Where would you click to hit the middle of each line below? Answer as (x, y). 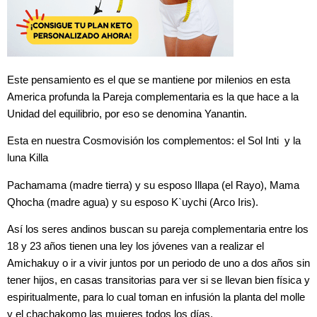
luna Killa (28, 158)
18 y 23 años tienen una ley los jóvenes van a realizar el (136, 247)
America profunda (50, 97)
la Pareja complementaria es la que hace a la (195, 97)
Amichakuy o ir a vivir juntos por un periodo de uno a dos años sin (158, 264)
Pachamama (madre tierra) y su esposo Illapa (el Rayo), (138, 185)
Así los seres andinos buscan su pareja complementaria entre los (158, 230)
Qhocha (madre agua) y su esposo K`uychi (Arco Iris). (133, 202)
